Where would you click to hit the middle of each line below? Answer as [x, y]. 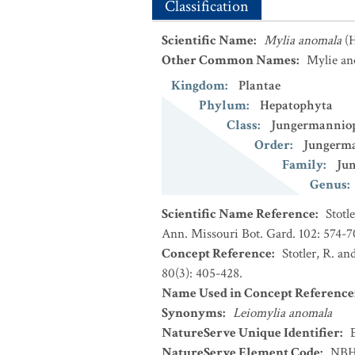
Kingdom [198, 86]
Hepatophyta [296, 105]
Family [303, 165]
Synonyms [192, 313]
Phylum [223, 105]
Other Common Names [229, 60]
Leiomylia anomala [282, 313]
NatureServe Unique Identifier [251, 333]
